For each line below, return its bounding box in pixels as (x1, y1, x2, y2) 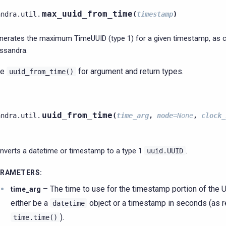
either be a (11, 198, 50, 208)
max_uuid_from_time (42, 9, 133, 19)
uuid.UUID (147, 147, 183, 155)
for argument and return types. (76, 67, 184, 76)
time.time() (13, 213, 58, 221)
